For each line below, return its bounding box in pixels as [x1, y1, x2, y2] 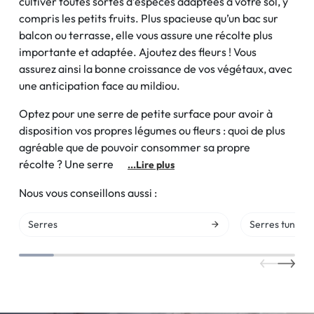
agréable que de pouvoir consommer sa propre [19, 140, 250, 154]
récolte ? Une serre [19, 157, 124, 171]
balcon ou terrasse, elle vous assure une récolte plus [19, 28, 273, 42]
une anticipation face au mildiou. [19, 78, 180, 93]
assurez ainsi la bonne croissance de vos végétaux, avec [19, 62, 292, 76]
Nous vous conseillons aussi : [19, 186, 157, 200]
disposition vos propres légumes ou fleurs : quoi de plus [19, 123, 285, 137]
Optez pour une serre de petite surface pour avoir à [19, 107, 273, 121]
